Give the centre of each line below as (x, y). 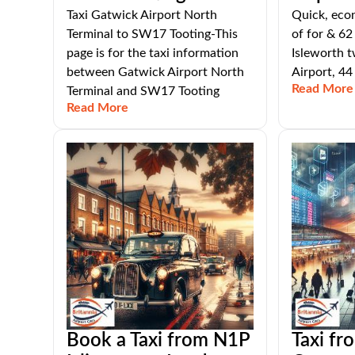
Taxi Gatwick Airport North (142, 15)
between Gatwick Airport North (156, 72)
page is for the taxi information (153, 53)
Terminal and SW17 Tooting (143, 91)
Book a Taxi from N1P (158, 341)
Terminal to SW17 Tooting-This (153, 34)
